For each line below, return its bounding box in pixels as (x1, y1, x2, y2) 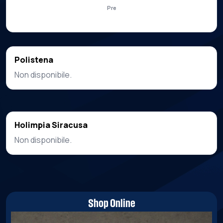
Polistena (14, 54, 53, 65)
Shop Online (88, 198, 135, 210)
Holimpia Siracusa (14, 119, 88, 130)
